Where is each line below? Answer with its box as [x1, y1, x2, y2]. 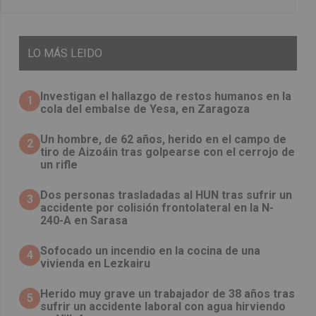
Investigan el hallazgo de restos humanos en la [40, 90, 292, 104]
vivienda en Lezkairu [40, 257, 151, 271]
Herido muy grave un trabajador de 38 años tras [40, 287, 296, 301]
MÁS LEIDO [44, 47, 103, 61]
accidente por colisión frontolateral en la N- [40, 201, 274, 215]
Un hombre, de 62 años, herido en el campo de [40, 133, 287, 147]
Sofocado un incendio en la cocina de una [40, 244, 261, 258]
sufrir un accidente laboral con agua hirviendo [40, 300, 286, 314]
